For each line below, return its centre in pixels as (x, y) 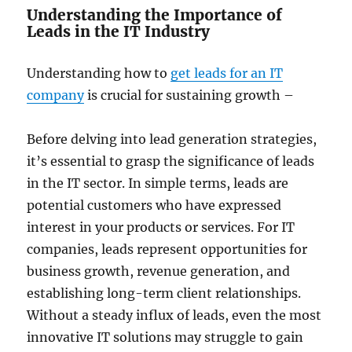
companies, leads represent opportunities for (167, 249)
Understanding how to (99, 73)
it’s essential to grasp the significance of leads (171, 161)
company (56, 95)
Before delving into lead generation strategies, (172, 139)
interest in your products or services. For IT (161, 227)
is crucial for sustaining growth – (189, 95)
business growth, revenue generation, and (159, 271)
